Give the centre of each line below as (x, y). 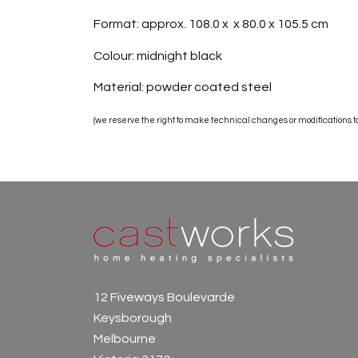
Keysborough (133, 318)
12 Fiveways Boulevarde (165, 297)
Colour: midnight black (158, 56)
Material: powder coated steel (183, 88)
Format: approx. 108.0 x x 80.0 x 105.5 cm (211, 24)
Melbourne (125, 338)
